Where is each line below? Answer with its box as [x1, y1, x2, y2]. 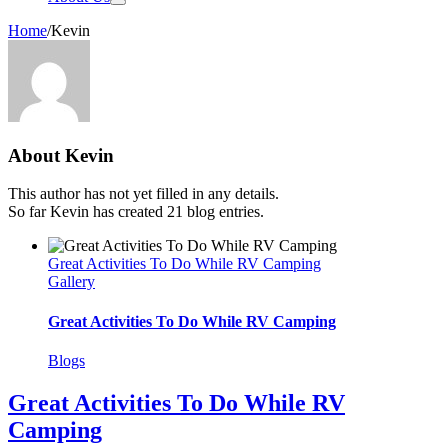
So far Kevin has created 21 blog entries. [8, 203, 264, 221]
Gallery [48, 273, 95, 291]
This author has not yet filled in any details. [8, 185, 279, 203]
